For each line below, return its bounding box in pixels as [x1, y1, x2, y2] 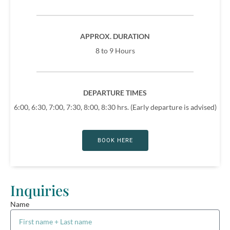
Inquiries [10, 180, 69, 200]
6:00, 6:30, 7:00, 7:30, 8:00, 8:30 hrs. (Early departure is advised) [13, 102, 217, 111]
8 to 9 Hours [95, 46, 135, 55]
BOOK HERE [97, 137, 133, 144]
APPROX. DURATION [80, 31, 150, 41]
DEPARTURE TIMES [83, 88, 147, 97]
